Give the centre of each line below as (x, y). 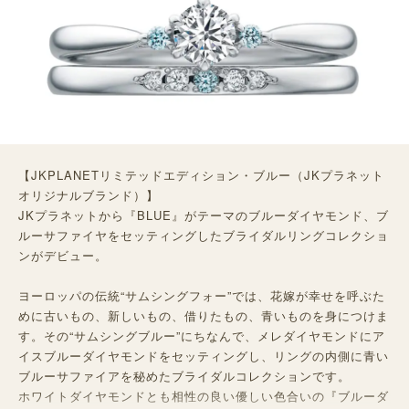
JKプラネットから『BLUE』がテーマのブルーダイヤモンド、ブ (204, 215)
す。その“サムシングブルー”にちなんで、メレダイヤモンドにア (202, 336)
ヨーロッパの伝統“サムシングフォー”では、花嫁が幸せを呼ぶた (202, 296)
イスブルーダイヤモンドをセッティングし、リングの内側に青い (204, 356)
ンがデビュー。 (63, 256)
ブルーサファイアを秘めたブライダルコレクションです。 (184, 376)
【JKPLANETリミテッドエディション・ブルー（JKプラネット (201, 175)
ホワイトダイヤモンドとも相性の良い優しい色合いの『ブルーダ (204, 396)
